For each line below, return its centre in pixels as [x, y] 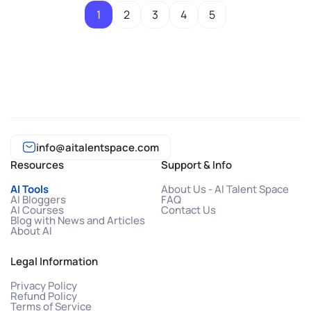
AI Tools [30, 189]
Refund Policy [44, 296]
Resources [37, 165]
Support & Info [196, 165]
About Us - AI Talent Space [225, 189]
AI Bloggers [38, 200]
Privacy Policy [44, 286]
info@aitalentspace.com [98, 147]
